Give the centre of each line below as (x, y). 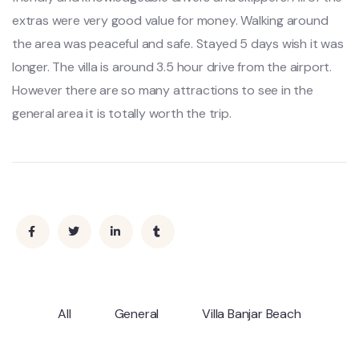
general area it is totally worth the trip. (122, 113)
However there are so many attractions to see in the (163, 90)
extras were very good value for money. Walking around (170, 20)
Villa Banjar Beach (252, 314)
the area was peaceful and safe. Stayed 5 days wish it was (178, 44)
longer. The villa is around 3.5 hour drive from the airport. (172, 67)
